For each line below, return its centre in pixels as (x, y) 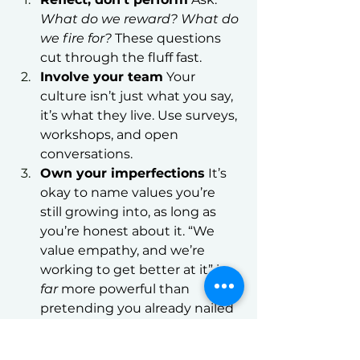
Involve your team (102, 77)
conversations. (86, 154)
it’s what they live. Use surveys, (140, 115)
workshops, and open (111, 135)
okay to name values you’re (129, 192)
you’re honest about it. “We (129, 231)
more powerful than (125, 289)
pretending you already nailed (139, 308)
